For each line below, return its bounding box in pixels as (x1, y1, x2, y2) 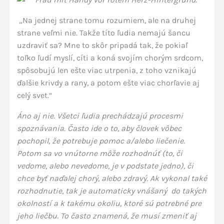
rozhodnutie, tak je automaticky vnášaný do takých (16, 186, 206, 195)
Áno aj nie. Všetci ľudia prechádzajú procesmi (16, 111, 183, 120)
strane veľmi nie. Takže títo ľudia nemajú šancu (16, 28, 190, 37)
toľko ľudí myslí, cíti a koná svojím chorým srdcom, (16, 53, 203, 62)
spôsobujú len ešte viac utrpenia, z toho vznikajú (16, 65, 196, 75)
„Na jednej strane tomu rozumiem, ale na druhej (16, 15, 196, 25)
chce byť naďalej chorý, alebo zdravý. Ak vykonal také (16, 173, 207, 183)
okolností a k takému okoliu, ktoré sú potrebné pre (16, 198, 201, 208)
